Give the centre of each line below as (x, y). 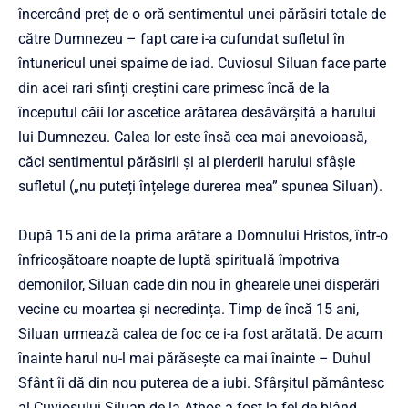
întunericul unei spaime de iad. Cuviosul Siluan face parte (202, 64)
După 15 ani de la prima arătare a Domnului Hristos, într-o (203, 236)
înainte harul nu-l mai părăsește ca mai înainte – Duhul (194, 359)
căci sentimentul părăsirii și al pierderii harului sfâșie (187, 162)
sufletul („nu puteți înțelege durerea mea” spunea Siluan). (200, 187)
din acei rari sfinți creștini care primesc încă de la (174, 88)
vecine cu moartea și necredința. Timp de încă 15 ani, (189, 310)
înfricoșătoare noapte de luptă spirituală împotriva (179, 260)
